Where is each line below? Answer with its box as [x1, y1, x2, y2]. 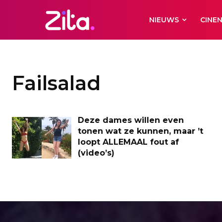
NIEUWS [149, 15, 179, 24]
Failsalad [12, 71, 101, 95]
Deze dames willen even [78, 115, 184, 125]
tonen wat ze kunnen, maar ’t [78, 126, 203, 136]
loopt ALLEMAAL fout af [78, 137, 179, 147]
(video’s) [78, 148, 114, 158]
